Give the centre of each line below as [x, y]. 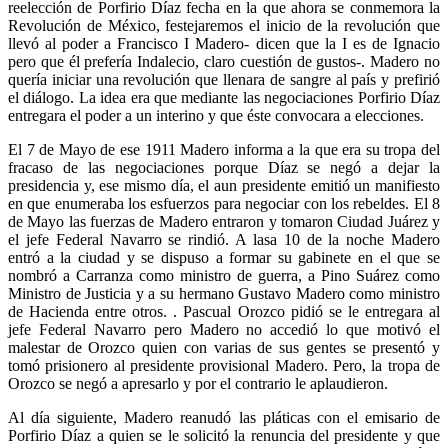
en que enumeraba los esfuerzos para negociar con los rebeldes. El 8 [224, 203]
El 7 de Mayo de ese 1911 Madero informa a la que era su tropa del [224, 149]
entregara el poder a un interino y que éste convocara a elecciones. [216, 115]
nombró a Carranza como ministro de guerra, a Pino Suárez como [224, 275]
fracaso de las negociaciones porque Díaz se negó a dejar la [224, 167]
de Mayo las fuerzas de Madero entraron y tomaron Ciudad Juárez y [224, 221]
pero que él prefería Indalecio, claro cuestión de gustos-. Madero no [224, 61]
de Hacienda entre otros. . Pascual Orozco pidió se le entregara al [224, 311]
